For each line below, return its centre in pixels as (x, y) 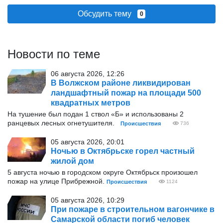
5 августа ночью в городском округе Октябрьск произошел (103, 172)
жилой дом (72, 161)
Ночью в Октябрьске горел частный (123, 151)
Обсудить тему (107, 14)
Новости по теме (54, 54)
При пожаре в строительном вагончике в (133, 209)
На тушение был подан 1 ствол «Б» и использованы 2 (96, 114)
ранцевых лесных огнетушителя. (64, 123)
